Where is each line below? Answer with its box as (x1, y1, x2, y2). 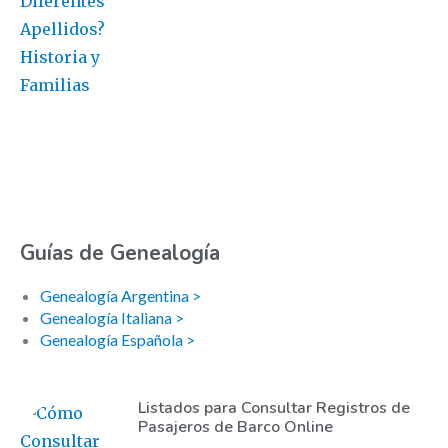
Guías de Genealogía (20, 239, 220, 268)
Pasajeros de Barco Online (137, 416, 333, 439)
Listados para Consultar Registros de (137, 397, 410, 420)
